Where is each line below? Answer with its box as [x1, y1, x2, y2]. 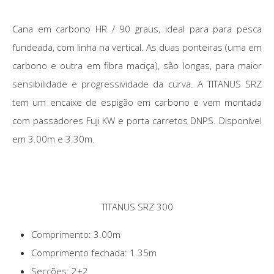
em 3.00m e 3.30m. [12, 133, 95, 146]
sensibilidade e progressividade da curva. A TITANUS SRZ [12, 78, 262, 91]
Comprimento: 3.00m [31, 228, 120, 241]
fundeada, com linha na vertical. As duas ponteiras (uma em [12, 41, 262, 54]
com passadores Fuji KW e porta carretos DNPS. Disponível [12, 114, 262, 127]
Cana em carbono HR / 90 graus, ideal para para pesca [12, 23, 262, 35]
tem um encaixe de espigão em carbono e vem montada [12, 96, 262, 109]
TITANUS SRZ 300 [101, 201, 173, 213]
